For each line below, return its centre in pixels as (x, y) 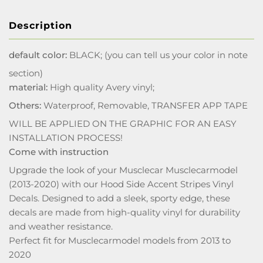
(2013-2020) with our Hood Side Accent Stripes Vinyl (121, 184)
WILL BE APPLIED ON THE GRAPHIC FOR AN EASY (123, 124)
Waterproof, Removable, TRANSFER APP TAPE (144, 105)
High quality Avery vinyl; (101, 87)
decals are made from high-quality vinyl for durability (124, 212)
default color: (38, 55)
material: (28, 87)
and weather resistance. (61, 226)
